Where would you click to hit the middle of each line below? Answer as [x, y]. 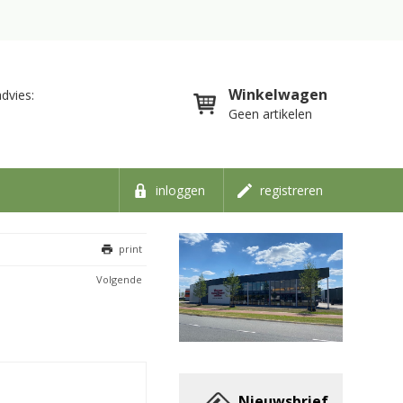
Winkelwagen [278, 94]
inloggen [180, 190]
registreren [291, 190]
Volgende [120, 279]
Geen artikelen [271, 114]
